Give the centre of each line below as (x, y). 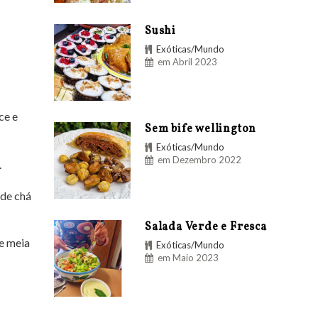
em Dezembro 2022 (199, 159)
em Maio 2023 (188, 257)
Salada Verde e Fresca (206, 227)
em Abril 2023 (187, 61)
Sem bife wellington (201, 129)
